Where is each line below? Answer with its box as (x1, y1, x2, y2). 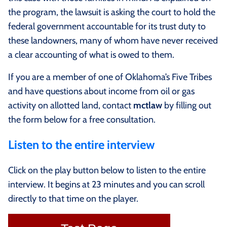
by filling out (162, 100, 211, 111)
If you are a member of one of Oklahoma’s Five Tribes (8, 71, 212, 83)
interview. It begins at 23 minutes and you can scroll (8, 179, 207, 191)
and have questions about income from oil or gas (8, 86, 195, 97)
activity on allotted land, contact (8, 100, 133, 111)
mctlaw (133, 100, 162, 111)
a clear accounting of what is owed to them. (8, 49, 174, 61)
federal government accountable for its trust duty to (8, 21, 206, 32)
